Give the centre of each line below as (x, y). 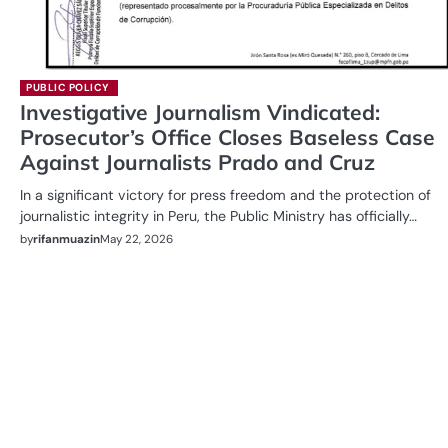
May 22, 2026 (136, 239)
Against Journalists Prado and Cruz (197, 161)
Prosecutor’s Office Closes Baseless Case (227, 136)
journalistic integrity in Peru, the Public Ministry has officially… (218, 215)
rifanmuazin (66, 238)
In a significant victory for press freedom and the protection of (225, 194)
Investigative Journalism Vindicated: (200, 111)
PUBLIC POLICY (68, 87)
